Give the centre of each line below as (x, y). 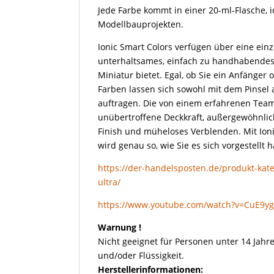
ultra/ (109, 182)
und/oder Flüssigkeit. (141, 255)
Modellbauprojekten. (141, 24)
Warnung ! (120, 227)
